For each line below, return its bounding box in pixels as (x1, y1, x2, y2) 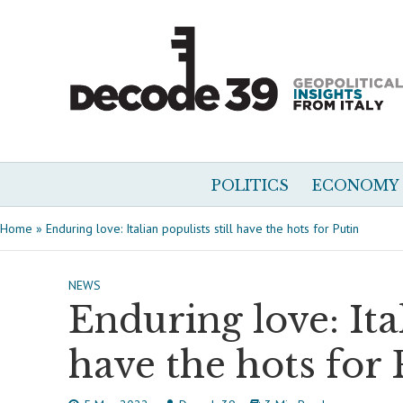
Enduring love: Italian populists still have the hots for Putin (46, 220, 359, 237)
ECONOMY (312, 176, 399, 194)
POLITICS (211, 176, 289, 194)
